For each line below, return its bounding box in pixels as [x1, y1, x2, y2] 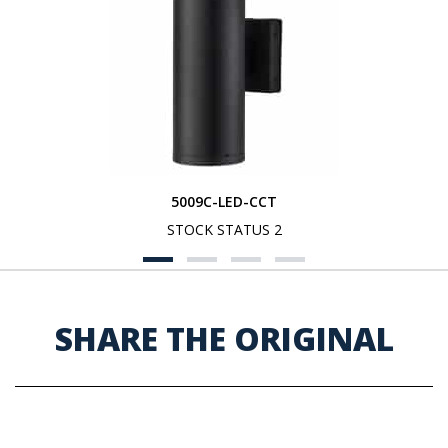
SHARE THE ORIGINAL [54, 317, 394, 360]
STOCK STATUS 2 [166, 220, 282, 239]
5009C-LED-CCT [171, 192, 277, 211]
